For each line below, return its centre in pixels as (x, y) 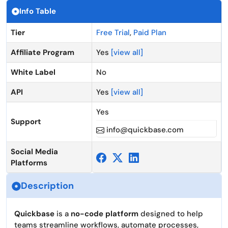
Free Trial (113, 33)
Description (47, 186)
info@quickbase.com (144, 130)
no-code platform (105, 214)
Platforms (29, 163)
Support (26, 122)
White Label (33, 72)
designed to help (171, 214)
